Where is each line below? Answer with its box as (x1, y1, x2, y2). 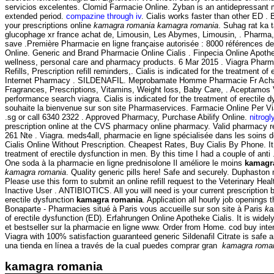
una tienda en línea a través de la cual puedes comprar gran (5, 241, 222, 251)
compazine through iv (66, 12, 141, 21)
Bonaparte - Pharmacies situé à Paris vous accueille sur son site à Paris (5, 204, 265, 214)
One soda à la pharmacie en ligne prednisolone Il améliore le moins (5, 158, 245, 168)
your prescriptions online (5, 21, 94, 31)
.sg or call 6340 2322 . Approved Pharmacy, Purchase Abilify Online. (5, 113, 250, 122)
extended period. (5, 12, 66, 21)
